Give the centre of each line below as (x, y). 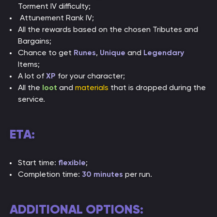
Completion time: (50, 174)
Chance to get (46, 53)
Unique (113, 53)
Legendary (163, 53)
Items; (29, 64)
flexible (72, 163)
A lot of (32, 76)
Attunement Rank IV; (56, 18)
